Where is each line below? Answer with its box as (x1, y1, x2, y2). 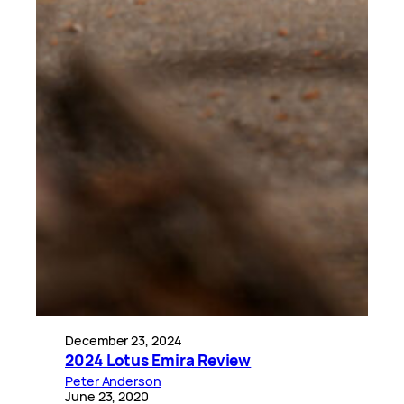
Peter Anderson (65, 372, 161, 390)
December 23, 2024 (65, 331, 182, 349)
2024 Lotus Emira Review (65, 349, 252, 371)
